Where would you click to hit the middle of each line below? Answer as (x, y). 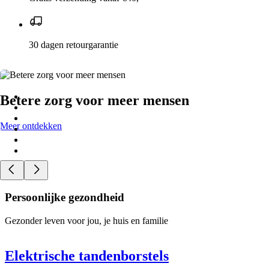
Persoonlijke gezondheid (65, 198)
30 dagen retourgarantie (74, 45)
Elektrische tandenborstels (87, 256)
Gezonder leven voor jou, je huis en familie (86, 221)
